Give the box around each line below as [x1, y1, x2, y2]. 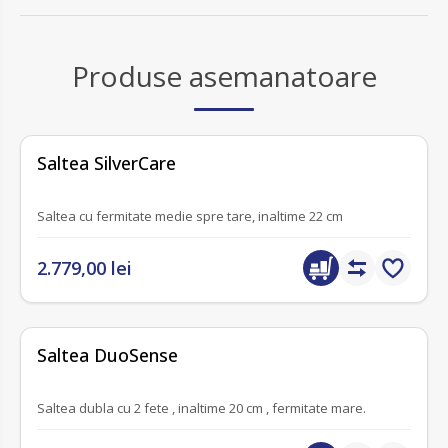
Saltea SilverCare [37, 151, 176, 176]
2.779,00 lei [37, 255, 132, 280]
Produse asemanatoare [71, 57, 377, 96]
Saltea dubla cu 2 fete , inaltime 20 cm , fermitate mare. [37, 398, 366, 417]
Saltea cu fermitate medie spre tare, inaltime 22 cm [258, 206, 343, 225]
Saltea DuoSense [37, 342, 178, 367]
